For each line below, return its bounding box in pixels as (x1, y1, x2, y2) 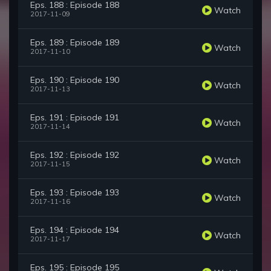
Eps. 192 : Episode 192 (30, 149, 119, 161)
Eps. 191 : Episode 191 (30, 112, 119, 123)
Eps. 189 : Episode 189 (30, 37, 119, 48)
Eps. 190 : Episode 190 (30, 74, 119, 86)
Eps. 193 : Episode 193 (30, 187, 119, 198)
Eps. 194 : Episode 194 (30, 224, 119, 236)
